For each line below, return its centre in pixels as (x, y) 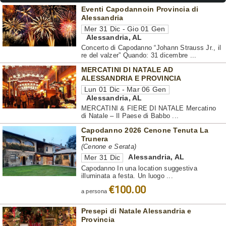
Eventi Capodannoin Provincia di (140, 9)
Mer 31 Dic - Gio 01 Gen (125, 29)
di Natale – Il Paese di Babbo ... (130, 116)
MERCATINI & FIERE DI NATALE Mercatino (149, 109)
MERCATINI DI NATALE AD (127, 70)
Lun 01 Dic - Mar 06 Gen (125, 90)
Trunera (95, 139)
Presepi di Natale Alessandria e (136, 211)
